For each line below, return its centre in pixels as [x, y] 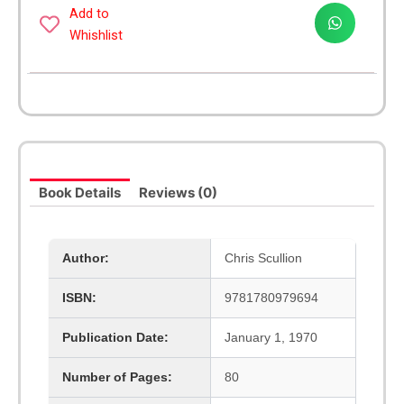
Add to [89, 13]
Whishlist [96, 35]
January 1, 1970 [271, 338]
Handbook [69, 12]
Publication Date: [115, 338]
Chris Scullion [263, 258]
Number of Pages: [117, 377]
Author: [86, 258]
